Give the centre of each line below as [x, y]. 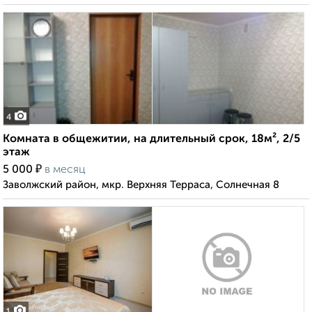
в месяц [65, 170]
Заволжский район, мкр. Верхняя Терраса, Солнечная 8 [141, 185]
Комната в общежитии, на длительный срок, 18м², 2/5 [151, 140]
